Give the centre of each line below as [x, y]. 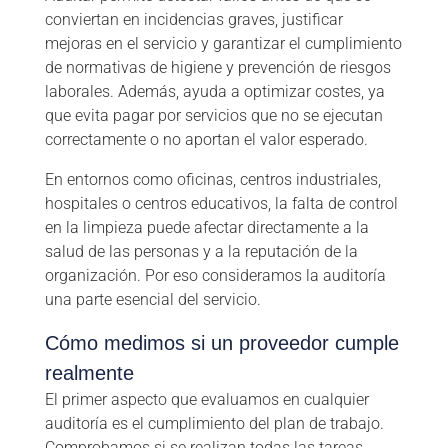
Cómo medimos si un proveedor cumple [221, 343]
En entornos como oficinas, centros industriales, [212, 180]
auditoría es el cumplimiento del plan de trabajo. [214, 424]
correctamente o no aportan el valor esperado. [206, 140]
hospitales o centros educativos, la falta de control [221, 204]
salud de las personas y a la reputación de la [201, 252]
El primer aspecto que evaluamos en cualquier [206, 400]
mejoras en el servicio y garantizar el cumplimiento [223, 44]
